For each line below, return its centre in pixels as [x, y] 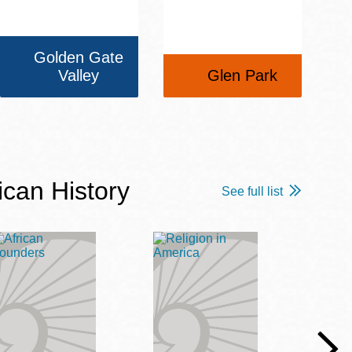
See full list [252, 192]
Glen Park [242, 76]
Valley [79, 76]
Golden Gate [79, 58]
